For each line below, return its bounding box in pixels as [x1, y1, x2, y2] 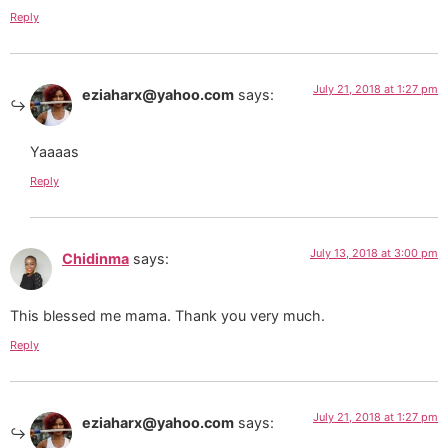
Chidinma [62, 250, 129, 268]
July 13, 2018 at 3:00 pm [310, 246, 438, 261]
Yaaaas [30, 142, 79, 160]
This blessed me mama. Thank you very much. [10, 306, 325, 324]
